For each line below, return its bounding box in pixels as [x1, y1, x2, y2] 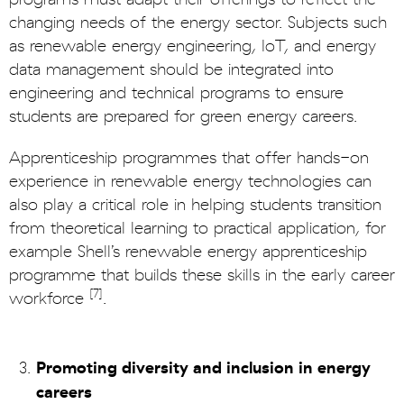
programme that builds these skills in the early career [9, 265, 395, 285]
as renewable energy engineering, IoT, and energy [9, 36, 376, 56]
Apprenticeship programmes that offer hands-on [9, 148, 369, 168]
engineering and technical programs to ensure [9, 83, 344, 103]
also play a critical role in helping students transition [9, 195, 381, 215]
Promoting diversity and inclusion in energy [36, 357, 371, 378]
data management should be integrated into [9, 60, 334, 79]
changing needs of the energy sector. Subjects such [9, 13, 387, 32]
